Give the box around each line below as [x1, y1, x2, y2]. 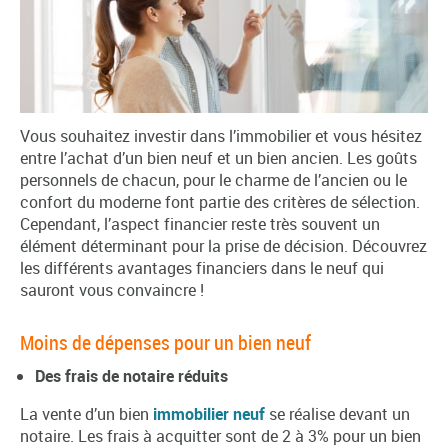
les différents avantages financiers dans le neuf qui [20, 256, 384, 279]
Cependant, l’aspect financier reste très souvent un [20, 212, 380, 235]
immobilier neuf [153, 402, 265, 425]
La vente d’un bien [20, 402, 149, 425]
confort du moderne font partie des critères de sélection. [20, 190, 420, 213]
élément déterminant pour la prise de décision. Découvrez [20, 234, 427, 257]
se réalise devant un [269, 402, 410, 425]
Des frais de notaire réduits [35, 364, 228, 387]
